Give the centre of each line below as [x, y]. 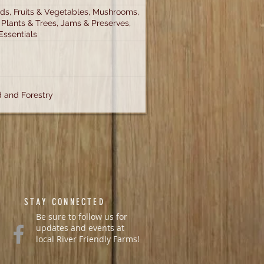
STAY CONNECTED [65, 202]
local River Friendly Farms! [88, 239]
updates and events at [80, 228]
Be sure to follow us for [82, 217]
